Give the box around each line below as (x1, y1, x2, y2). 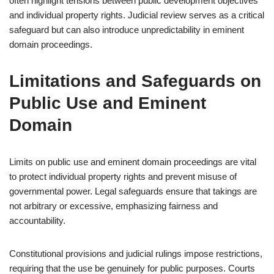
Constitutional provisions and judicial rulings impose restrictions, (9, 248, 262, 259)
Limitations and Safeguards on (9, 72, 261, 91)
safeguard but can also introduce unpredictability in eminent (9, 24, 244, 35)
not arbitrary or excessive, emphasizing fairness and (9, 201, 218, 211)
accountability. (9, 215, 65, 226)
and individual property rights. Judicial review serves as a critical (9, 10, 264, 20)
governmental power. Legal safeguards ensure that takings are (9, 186, 257, 196)
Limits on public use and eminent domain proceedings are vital (9, 157, 256, 167)
